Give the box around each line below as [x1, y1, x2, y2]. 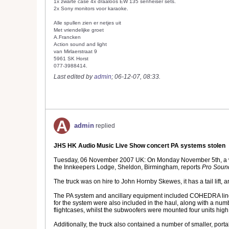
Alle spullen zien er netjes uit [54, 20, 121, 26]
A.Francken [54, 34, 81, 40]
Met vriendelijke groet [54, 27, 104, 33]
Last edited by [54, 73, 94, 80]
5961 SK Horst [54, 56, 88, 61]
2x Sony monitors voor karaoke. [54, 6, 128, 11]
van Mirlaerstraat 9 [54, 49, 97, 54]
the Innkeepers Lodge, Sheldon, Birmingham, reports [54, 164, 202, 171]
